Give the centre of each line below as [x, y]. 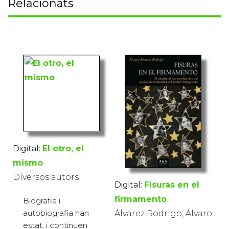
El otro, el [63, 148]
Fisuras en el [172, 185]
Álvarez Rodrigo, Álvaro [163, 213]
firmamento [141, 199]
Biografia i [42, 200]
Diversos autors [46, 177]
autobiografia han [56, 213]
